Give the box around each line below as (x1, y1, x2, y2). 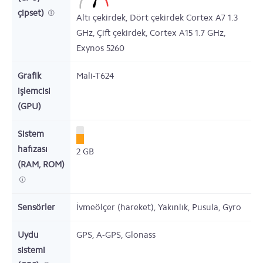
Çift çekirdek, (97, 28, 150, 38)
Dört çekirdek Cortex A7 (130, 12, 228, 23)
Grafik (18, 70, 41, 81)
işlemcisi (18, 86, 50, 96)
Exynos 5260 (76, 43, 124, 53)
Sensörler (18, 202, 55, 213)
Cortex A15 (150, 28, 195, 38)
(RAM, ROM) (18, 159, 65, 170)
